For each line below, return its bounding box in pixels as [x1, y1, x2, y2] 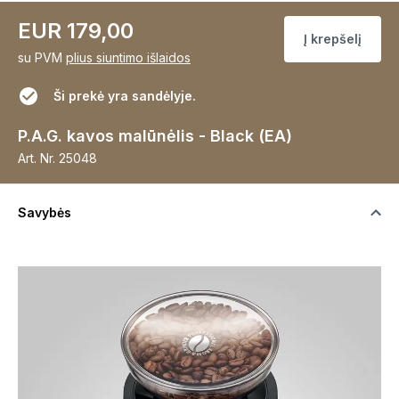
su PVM [18, 49, 62, 65]
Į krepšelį [304, 30, 362, 46]
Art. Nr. [18, 150, 55, 166]
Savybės [18, 204, 71, 220]
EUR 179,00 [18, 17, 134, 44]
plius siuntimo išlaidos [66, 49, 191, 65]
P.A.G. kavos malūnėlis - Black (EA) [18, 126, 292, 145]
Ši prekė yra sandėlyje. [53, 87, 196, 103]
